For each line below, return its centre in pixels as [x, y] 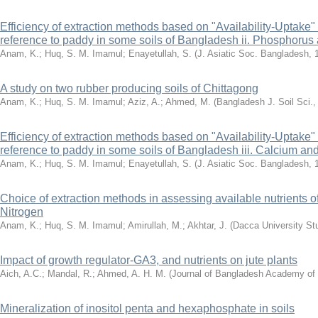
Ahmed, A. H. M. [132, 274]
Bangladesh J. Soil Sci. [265, 102]
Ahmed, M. [188, 102]
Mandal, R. [70, 274]
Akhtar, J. [207, 225]
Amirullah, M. [155, 225]
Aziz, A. [144, 102]
